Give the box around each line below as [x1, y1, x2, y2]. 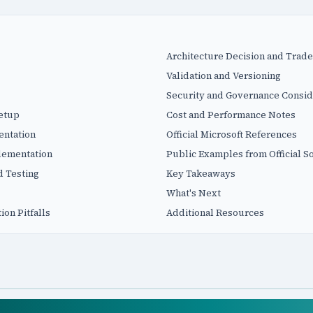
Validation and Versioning [166, 68, 281, 82]
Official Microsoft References [166, 127, 297, 140]
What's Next [166, 186, 221, 199]
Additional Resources [166, 205, 264, 219]
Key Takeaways [166, 166, 235, 180]
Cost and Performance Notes [166, 108, 296, 121]
